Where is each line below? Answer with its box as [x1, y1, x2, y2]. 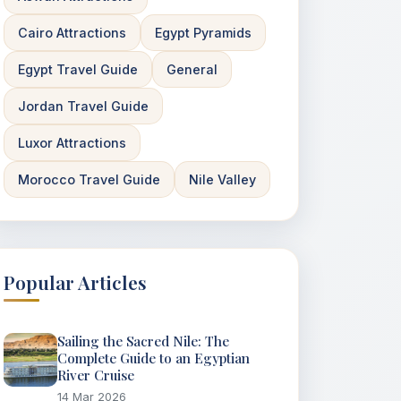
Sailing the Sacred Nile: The [57, 332, 229, 350]
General [166, 62, 218, 77]
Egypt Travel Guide [18, 62, 138, 77]
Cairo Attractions [18, 25, 126, 40]
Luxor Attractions [18, 135, 126, 150]
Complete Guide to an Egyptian [57, 349, 250, 367]
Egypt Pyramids [155, 25, 252, 40]
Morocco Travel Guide [18, 172, 160, 187]
